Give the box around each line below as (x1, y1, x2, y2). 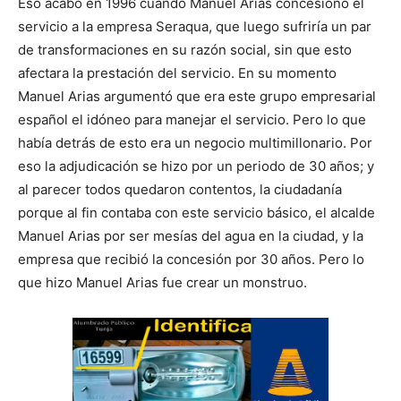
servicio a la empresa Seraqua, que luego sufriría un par (18, 18, 371, 36)
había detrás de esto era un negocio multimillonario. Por (18, 134, 372, 152)
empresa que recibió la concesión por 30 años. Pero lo (18, 251, 364, 269)
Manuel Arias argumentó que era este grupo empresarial (18, 88, 376, 106)
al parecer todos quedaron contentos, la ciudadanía (18, 181, 342, 199)
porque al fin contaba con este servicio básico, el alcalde (18, 204, 375, 222)
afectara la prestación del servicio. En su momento (18, 64, 337, 82)
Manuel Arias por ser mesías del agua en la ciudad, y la (18, 227, 363, 245)
